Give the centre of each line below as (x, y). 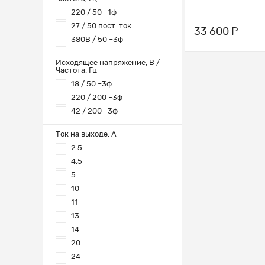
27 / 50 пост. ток (101, 26)
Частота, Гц (76, 71)
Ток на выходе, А (86, 135)
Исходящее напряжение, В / (108, 63)
